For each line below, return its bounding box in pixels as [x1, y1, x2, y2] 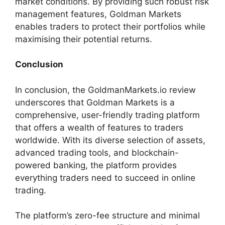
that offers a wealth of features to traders [15, 122, 183, 133]
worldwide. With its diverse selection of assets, [15, 135, 205, 145]
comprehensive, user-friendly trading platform [15, 109, 200, 120]
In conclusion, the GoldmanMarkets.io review [15, 84, 196, 95]
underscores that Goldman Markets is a [15, 97, 175, 107]
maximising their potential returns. [15, 34, 152, 44]
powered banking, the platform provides [15, 160, 177, 170]
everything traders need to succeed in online [15, 172, 195, 183]
